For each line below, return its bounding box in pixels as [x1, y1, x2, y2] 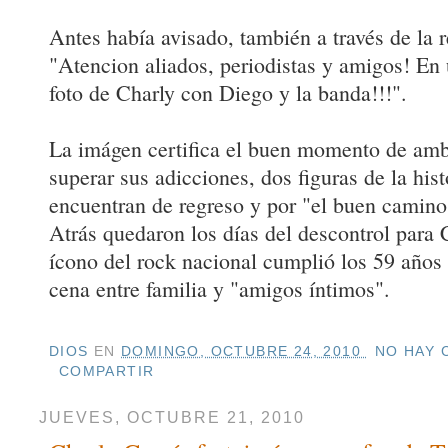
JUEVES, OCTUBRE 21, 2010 [38, 409, 305, 427]
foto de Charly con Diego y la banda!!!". [48, 78, 407, 108]
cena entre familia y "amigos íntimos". [48, 274, 390, 304]
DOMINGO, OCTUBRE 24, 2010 [121, 342, 367, 359]
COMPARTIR [58, 362, 155, 379]
